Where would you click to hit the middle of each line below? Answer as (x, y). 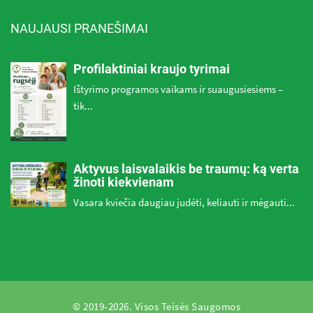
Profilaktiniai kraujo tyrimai (152, 68)
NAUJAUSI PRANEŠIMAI (79, 28)
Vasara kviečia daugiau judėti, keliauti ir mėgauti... (184, 202)
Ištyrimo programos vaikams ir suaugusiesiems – (178, 89)
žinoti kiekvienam (124, 182)
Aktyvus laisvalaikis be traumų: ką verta (186, 168)
